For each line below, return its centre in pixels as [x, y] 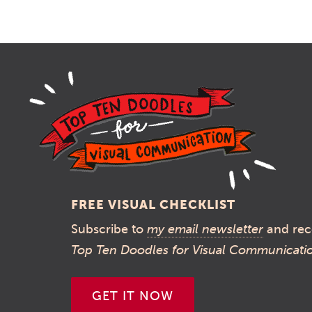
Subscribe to [109, 229]
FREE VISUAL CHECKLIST [153, 204]
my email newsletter [205, 229]
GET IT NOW [133, 296]
